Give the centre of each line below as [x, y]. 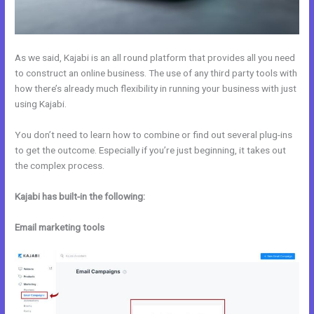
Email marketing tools [60, 227]
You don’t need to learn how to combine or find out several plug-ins [154, 135]
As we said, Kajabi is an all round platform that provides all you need [155, 58]
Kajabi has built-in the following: [80, 196]
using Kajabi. [41, 104]
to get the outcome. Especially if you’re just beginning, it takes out [151, 150]
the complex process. [60, 165]
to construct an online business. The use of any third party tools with [156, 73]
